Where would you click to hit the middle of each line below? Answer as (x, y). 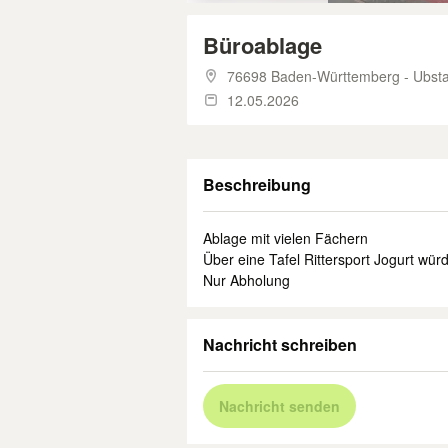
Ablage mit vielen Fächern (285, 238)
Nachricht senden (279, 406)
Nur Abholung (246, 280)
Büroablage (262, 45)
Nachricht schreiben (280, 344)
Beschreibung (257, 184)
